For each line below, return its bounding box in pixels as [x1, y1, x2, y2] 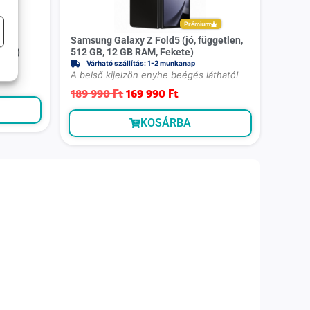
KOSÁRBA [140, 116, 192, 130]
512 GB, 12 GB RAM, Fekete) [71, 46, 194, 58]
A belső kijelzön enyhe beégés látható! [71, 69, 239, 81]
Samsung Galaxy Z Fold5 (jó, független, [71, 35, 244, 46]
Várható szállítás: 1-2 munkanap [86, 59, 195, 68]
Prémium [184, 20, 211, 28]
